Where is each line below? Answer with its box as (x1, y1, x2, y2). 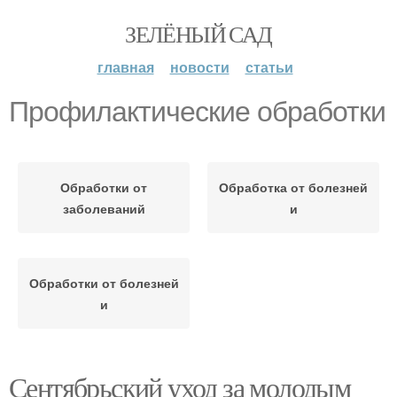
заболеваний (62, 199, 145, 217)
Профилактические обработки (9, 96, 385, 128)
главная (97, 57, 154, 77)
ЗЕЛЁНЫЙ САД (125, 19, 272, 49)
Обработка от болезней (219, 178, 368, 196)
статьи (245, 57, 293, 77)
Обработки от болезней (28, 274, 179, 292)
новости (169, 57, 230, 77)
